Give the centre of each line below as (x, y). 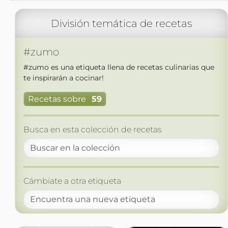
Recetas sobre (57, 99)
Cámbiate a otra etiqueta (72, 181)
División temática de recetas (121, 23)
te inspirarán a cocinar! (63, 78)
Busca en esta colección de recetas (92, 130)
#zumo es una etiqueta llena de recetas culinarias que (119, 67)
